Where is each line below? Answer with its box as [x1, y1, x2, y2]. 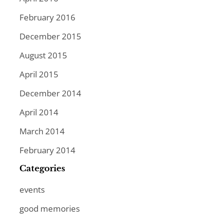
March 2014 [19, 125, 65, 137]
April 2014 [19, 106, 58, 118]
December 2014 [19, 87, 81, 99]
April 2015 [19, 68, 58, 80]
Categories [19, 163, 65, 174]
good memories [19, 202, 80, 214]
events [19, 183, 45, 195]
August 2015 [19, 49, 67, 61]
